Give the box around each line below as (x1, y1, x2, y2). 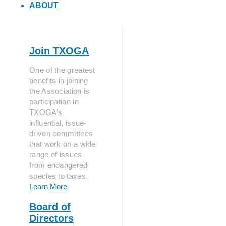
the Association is (29, 87, 90, 95)
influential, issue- (29, 119, 87, 127)
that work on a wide (29, 140, 96, 148)
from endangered (29, 161, 88, 169)
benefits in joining (29, 76, 88, 85)
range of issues (29, 150, 82, 159)
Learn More (29, 182, 67, 191)
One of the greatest (29, 66, 95, 74)
